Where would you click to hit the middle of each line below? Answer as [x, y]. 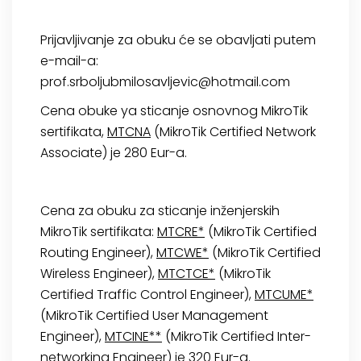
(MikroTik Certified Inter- [237, 337]
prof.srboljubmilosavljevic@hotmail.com [165, 82]
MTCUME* [284, 295]
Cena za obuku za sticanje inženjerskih [160, 211]
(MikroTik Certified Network [233, 132]
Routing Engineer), [98, 253]
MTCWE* [183, 253]
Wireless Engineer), [99, 274]
